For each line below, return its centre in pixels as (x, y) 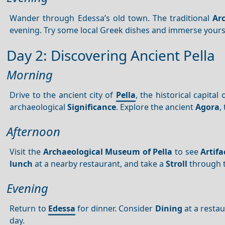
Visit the (26, 152)
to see (187, 152)
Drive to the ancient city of (63, 95)
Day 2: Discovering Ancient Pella (111, 55)
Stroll (177, 164)
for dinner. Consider (115, 208)
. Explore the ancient (156, 107)
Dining (168, 208)
